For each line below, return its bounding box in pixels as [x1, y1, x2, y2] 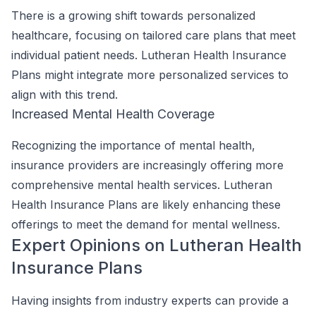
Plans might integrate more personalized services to [11, 68, 288, 82]
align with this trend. [11, 87, 118, 102]
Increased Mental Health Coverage [11, 107, 214, 121]
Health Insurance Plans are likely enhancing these [11, 197, 281, 212]
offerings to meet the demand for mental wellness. [11, 217, 280, 231]
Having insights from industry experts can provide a [11, 293, 288, 308]
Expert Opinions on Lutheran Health [11, 235, 302, 255]
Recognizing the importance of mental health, [11, 138, 255, 152]
